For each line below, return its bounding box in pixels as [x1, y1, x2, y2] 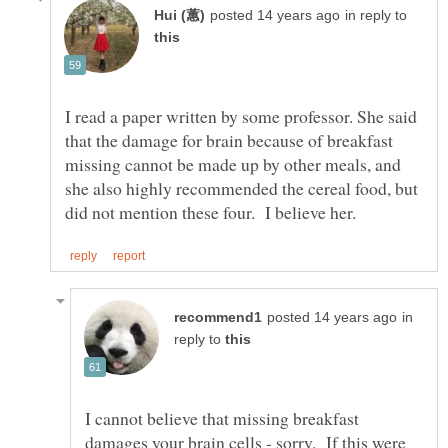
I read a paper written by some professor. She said [65, 103, 417, 128]
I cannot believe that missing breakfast [85, 405, 359, 430]
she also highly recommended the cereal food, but [65, 175, 418, 200]
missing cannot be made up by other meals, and [65, 151, 401, 176]
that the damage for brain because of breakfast [65, 127, 393, 152]
